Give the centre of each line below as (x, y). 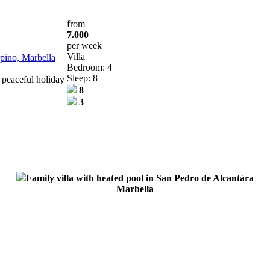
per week (84, 45)
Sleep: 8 (82, 78)
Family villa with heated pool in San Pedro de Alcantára (140, 178)
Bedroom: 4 (89, 67)
